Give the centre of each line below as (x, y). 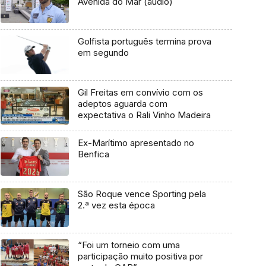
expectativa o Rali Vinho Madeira (144, 115)
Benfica (93, 154)
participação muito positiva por (140, 256)
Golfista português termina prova (144, 42)
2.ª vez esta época (116, 205)
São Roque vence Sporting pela (142, 194)
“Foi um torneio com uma (129, 245)
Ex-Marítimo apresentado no (136, 143)
